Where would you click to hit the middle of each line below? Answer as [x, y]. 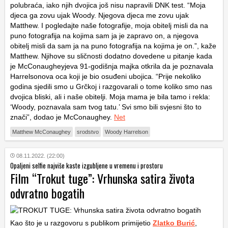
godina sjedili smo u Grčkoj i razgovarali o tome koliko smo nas [111, 86]
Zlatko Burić [174, 223]
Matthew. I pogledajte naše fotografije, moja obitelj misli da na [109, 25]
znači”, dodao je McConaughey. [62, 117]
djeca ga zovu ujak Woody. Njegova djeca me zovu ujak [99, 15]
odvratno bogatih [47, 193]
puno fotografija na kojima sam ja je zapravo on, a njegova [104, 35]
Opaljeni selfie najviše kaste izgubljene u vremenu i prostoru [87, 165]
